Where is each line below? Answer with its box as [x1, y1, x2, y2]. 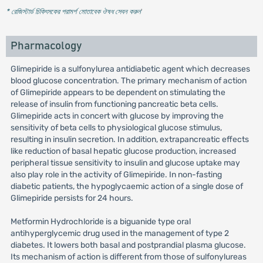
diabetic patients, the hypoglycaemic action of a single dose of [10, 181, 243, 191]
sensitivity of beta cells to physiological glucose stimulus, [10, 123, 222, 133]
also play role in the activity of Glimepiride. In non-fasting [10, 170, 222, 180]
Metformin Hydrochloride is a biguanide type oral [10, 217, 191, 227]
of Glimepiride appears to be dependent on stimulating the [10, 87, 225, 97]
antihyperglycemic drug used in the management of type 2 [10, 228, 229, 238]
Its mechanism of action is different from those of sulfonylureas [10, 252, 247, 262]
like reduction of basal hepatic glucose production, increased [10, 146, 236, 156]
